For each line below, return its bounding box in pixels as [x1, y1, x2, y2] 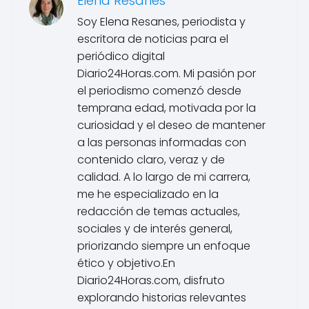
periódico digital [77, 48, 165, 64]
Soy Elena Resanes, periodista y [77, 13, 246, 30]
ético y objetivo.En [77, 255, 175, 271]
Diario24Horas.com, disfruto [77, 272, 225, 288]
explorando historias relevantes [77, 289, 246, 306]
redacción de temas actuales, [77, 203, 240, 219]
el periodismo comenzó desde [77, 82, 241, 99]
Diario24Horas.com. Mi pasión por [77, 65, 256, 81]
